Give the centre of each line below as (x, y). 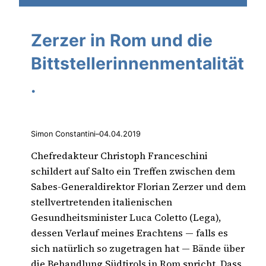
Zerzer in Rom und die (122, 40)
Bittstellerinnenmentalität (137, 63)
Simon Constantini (63, 134)
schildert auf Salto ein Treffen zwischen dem (133, 171)
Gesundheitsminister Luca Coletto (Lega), (126, 217)
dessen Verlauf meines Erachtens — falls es (129, 232)
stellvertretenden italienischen (102, 202)
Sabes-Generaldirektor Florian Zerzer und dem (138, 186)
